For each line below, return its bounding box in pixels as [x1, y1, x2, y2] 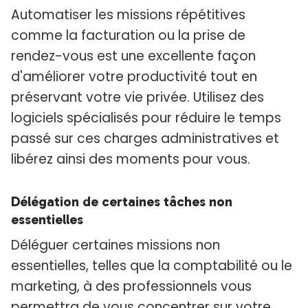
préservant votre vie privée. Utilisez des [11, 88, 264, 107]
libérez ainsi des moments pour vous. [11, 150, 250, 169]
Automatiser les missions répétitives [11, 5, 245, 25]
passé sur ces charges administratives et [11, 129, 279, 148]
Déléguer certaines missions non [11, 236, 220, 255]
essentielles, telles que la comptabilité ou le [11, 256, 292, 276]
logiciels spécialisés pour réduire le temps [11, 109, 281, 128]
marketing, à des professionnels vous [11, 277, 252, 296]
